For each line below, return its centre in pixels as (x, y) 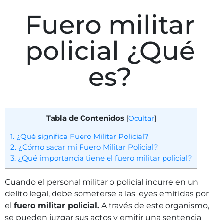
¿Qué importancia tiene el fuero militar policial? (104, 158)
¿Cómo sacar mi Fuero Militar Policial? (87, 147)
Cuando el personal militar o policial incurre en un (102, 182)
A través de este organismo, (154, 206)
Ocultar (141, 119)
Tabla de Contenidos (85, 118)
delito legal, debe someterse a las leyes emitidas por (107, 194)
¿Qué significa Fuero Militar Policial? (82, 137)
